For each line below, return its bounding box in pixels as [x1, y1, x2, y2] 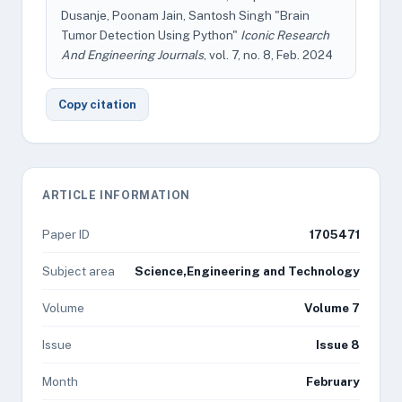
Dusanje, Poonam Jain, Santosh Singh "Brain [61, 8, 310, 22]
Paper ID [42, 227, 90, 241]
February [306, 374, 360, 389]
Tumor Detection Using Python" [61, 28, 240, 42]
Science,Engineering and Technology [135, 264, 360, 278]
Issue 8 [316, 337, 360, 352]
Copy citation [58, 98, 136, 111]
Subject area [42, 264, 115, 278]
